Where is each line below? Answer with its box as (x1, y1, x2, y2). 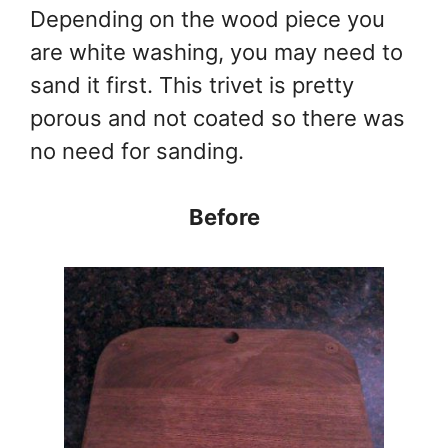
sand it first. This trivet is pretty (30, 71, 354, 98)
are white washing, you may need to (30, 38, 403, 65)
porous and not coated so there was (30, 104, 405, 131)
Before (188, 203, 260, 230)
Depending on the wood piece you (30, 5, 385, 32)
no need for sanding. (30, 137, 244, 164)
